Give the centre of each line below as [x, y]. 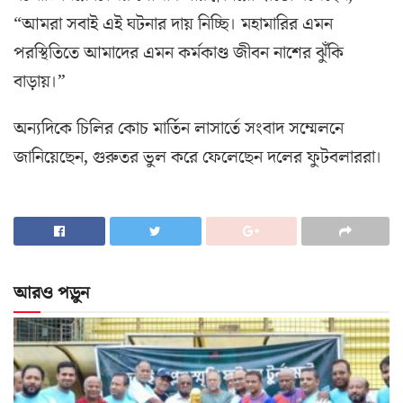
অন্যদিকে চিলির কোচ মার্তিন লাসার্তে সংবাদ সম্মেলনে [179, 129]
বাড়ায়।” [40, 82]
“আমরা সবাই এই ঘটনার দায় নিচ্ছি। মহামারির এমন [173, 25]
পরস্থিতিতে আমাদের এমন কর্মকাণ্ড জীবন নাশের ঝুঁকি [179, 54]
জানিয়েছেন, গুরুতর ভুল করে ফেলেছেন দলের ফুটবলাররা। [198, 158]
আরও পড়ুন [51, 294]
